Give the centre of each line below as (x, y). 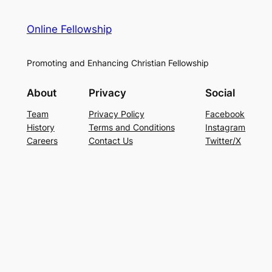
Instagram (226, 127)
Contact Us (110, 140)
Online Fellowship (69, 29)
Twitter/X (223, 140)
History (40, 127)
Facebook (225, 114)
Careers (42, 140)
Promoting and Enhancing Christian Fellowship (117, 63)
